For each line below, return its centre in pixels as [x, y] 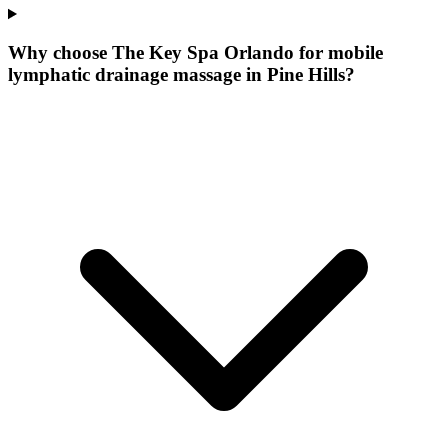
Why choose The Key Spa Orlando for [168, 52]
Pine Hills [306, 74]
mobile [355, 52]
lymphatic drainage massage [124, 74]
